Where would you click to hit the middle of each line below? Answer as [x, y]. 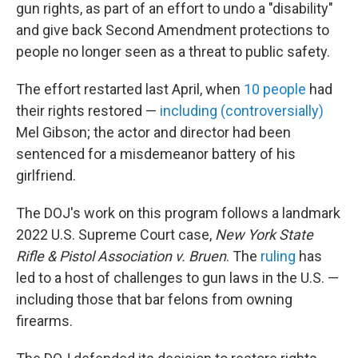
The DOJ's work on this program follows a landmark [178, 213]
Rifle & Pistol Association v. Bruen [121, 256]
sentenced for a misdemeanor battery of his [156, 154]
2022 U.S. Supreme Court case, [115, 235]
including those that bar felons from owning [154, 299]
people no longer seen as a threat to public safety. [173, 52]
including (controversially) [242, 111]
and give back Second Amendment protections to [173, 30]
